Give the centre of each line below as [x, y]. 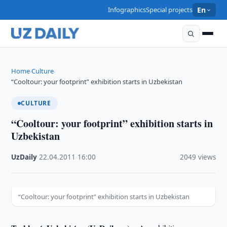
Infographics [127, 10]
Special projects [169, 10]
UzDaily [24, 157]
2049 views [198, 157]
